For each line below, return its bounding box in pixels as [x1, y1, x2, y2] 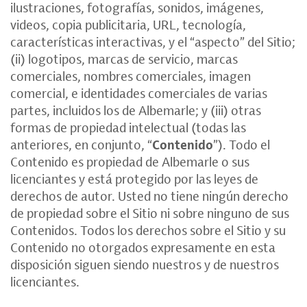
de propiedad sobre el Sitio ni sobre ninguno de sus [10, 205, 289, 221]
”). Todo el [213, 136, 270, 153]
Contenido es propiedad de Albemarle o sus [10, 153, 249, 170]
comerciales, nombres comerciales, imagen [10, 68, 251, 84]
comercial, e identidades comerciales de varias [10, 85, 267, 101]
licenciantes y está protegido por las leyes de [10, 171, 258, 187]
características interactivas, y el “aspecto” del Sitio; [10, 34, 295, 50]
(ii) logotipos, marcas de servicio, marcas [10, 51, 238, 67]
